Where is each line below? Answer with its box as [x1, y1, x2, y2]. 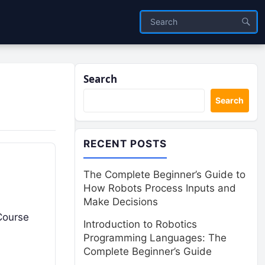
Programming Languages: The [83, 232, 227, 244]
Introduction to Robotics [83, 218, 197, 230]
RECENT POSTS [83, 138, 167, 150]
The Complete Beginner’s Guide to [83, 169, 245, 180]
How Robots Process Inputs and [83, 182, 236, 194]
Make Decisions [83, 196, 158, 208]
